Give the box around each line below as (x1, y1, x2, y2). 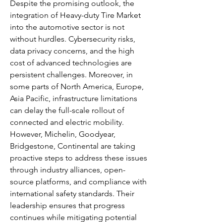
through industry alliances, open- (10, 165, 125, 174)
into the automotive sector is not (10, 22, 124, 32)
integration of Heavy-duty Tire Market (10, 10, 141, 20)
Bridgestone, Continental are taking (10, 141, 135, 151)
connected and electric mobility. (10, 117, 124, 127)
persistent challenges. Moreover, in (10, 70, 133, 79)
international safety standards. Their (10, 189, 134, 198)
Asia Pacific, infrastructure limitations (10, 94, 137, 103)
